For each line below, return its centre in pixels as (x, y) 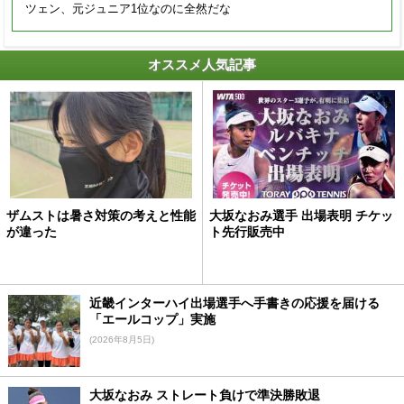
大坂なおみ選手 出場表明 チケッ (301, 216)
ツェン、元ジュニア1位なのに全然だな (128, 9)
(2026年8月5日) (121, 340)
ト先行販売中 (247, 232)
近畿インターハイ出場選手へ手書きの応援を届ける (234, 303)
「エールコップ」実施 (152, 320)
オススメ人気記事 (202, 65)
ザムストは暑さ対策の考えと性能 (101, 216)
